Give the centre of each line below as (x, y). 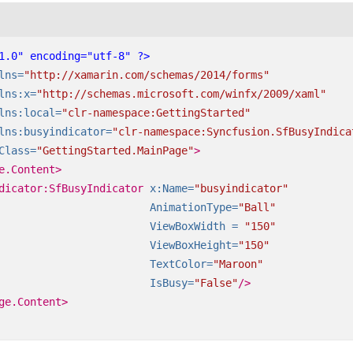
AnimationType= (193, 208)
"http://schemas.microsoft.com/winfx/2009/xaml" (181, 94)
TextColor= (181, 264)
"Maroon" (238, 264)
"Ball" (256, 208)
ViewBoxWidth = (193, 227)
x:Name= (171, 189)
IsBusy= (171, 283)
